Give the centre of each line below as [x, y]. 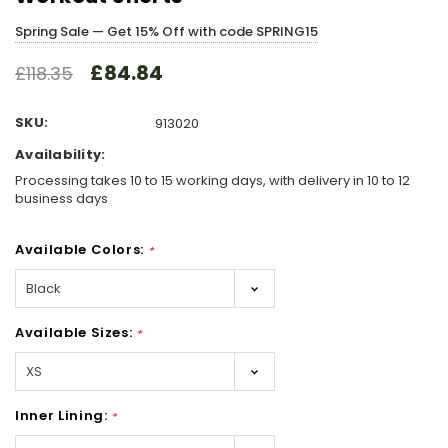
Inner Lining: [63, 415]
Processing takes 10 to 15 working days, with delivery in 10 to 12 [212, 180]
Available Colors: [81, 249]
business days [61, 198]
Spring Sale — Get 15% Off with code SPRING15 [166, 32]
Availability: [60, 155]
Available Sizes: [76, 332]
